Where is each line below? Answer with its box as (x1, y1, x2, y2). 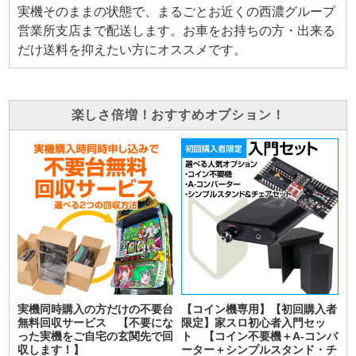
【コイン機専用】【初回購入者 (181, 304, 338, 316)
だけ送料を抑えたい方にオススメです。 (17, 42, 247, 56)
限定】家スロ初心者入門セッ (181, 317, 327, 330)
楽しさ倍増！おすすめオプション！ (71, 107, 285, 122)
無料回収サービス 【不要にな (17, 317, 174, 330)
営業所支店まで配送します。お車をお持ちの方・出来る (17, 23, 336, 37)
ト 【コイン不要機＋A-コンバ (181, 331, 339, 343)
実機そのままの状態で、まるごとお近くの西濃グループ (17, 4, 336, 18)
